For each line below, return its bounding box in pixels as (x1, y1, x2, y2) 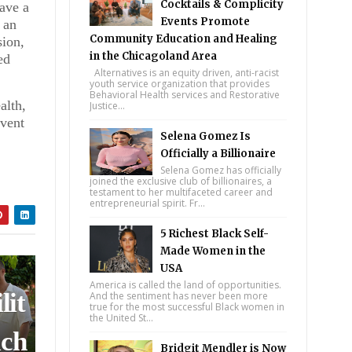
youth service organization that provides (90, 77, 270, 90)
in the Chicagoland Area (90, 49, 218, 63)
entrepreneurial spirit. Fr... (90, 196, 206, 210)
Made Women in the (160, 244, 266, 258)
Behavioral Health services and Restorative (90, 88, 280, 101)
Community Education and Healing (90, 32, 278, 46)
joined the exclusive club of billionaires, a (90, 174, 273, 188)
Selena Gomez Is (160, 130, 251, 143)
